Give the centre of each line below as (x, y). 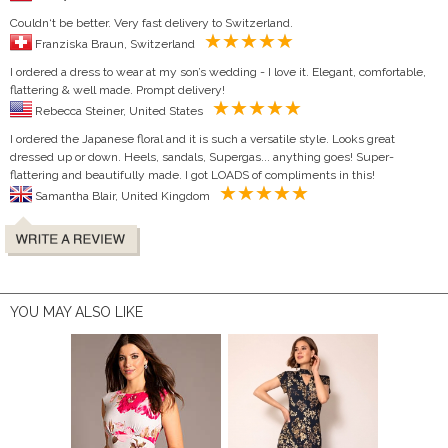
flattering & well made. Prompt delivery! (117, 89)
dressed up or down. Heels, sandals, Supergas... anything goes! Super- (202, 156)
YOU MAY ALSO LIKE (76, 311)
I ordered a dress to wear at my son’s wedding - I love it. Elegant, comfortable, (218, 71)
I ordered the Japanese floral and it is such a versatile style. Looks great (202, 138)
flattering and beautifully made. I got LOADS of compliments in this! (192, 174)
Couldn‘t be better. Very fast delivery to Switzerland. (151, 22)
